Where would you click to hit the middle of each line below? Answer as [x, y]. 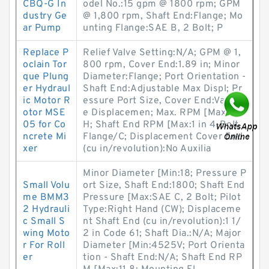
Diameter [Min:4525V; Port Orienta [164, 246]
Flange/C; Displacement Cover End [163, 137]
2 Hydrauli [46, 210]
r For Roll [44, 246]
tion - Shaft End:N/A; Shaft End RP [162, 258]
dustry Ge [45, 16]
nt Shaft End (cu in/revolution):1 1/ [162, 222]
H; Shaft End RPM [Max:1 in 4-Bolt [161, 125]
